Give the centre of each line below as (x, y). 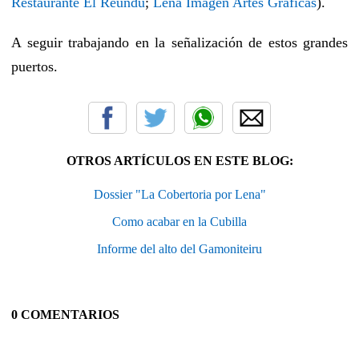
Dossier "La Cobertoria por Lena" (179, 194)
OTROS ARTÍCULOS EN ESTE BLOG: (179, 160)
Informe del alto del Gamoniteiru (179, 248)
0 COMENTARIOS (65, 314)
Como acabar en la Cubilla (179, 221)
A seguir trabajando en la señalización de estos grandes (179, 42)
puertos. (34, 66)
